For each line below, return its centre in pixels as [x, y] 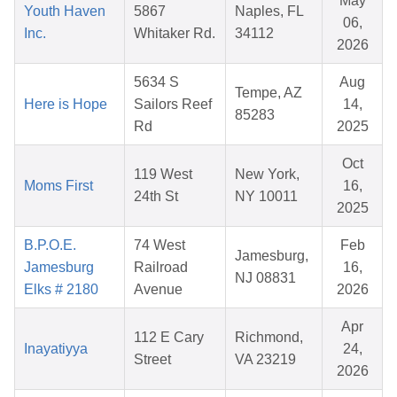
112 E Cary [169, 338]
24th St [156, 197]
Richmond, [269, 338]
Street [152, 360]
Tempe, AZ [269, 93]
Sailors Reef [173, 105]
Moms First [58, 186]
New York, [267, 175]
